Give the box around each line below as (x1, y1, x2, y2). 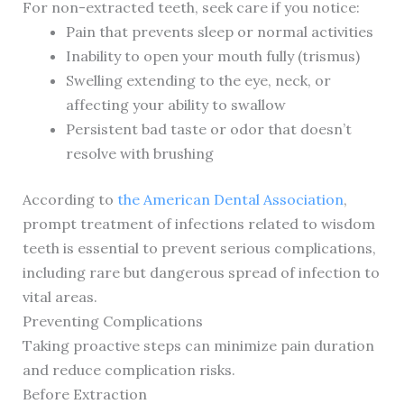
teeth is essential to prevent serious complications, (22, 239, 376, 258)
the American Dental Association (116, 190, 344, 209)
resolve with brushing (65, 144, 214, 163)
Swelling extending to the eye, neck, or (65, 71, 331, 90)
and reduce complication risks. (22, 361, 235, 380)
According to (22, 190, 117, 209)
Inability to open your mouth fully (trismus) (65, 47, 360, 66)
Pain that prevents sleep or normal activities (65, 23, 373, 41)
